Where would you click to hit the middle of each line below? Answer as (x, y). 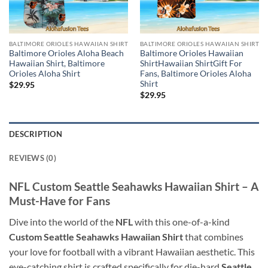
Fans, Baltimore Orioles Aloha (195, 74)
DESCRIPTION (36, 134)
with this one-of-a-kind (181, 221)
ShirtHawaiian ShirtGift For (191, 64)
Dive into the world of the (62, 221)
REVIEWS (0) (33, 158)
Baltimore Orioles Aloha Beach (66, 54)
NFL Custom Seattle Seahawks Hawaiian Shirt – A (134, 187)
